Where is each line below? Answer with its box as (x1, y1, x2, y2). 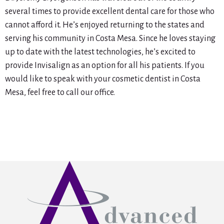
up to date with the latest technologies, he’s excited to (5, 47, 195, 57)
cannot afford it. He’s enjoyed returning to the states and (5, 20, 204, 30)
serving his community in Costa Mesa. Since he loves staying (5, 34, 215, 43)
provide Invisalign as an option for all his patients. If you (5, 61, 204, 70)
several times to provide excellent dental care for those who (5, 7, 214, 16)
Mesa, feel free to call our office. (5, 88, 115, 97)
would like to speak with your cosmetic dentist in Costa (5, 74, 200, 84)
